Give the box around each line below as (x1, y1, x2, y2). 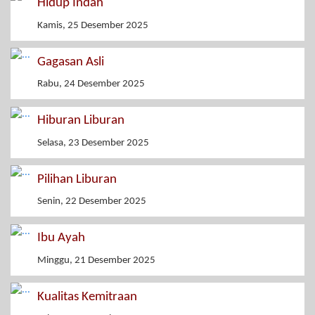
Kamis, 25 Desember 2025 (37, 20, 148, 31)
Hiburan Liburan (37, 114, 124, 128)
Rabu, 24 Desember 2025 (37, 79, 145, 90)
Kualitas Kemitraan (37, 290, 137, 304)
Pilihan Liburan (37, 172, 117, 186)
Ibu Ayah (37, 231, 85, 245)
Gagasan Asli (37, 55, 104, 69)
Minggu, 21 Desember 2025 (37, 255, 155, 266)
